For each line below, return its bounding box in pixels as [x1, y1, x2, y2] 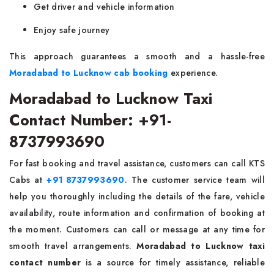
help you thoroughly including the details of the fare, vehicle [9, 190, 265, 202]
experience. [168, 67, 218, 79]
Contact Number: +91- [9, 109, 171, 131]
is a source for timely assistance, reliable [81, 256, 265, 268]
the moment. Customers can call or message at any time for [9, 223, 265, 235]
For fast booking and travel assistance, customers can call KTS [9, 157, 265, 169]
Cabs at [9, 174, 47, 186]
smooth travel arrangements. [9, 240, 137, 252]
